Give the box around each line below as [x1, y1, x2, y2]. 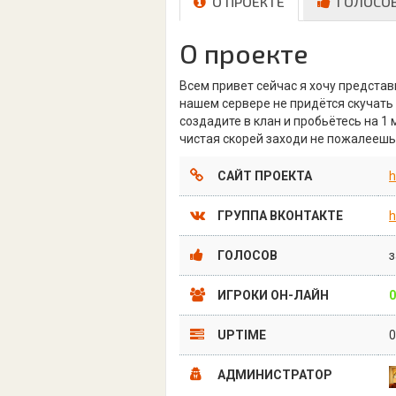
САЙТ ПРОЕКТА [215, 169, 312, 183]
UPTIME [215, 328, 266, 342]
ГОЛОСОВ [215, 248, 278, 263]
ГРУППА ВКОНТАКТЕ [215, 209, 343, 223]
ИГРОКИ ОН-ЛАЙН [215, 288, 329, 302]
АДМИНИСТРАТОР [215, 368, 332, 382]
